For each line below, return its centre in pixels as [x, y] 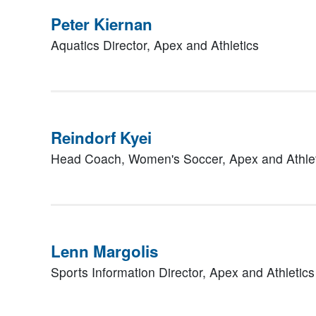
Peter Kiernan [102, 24]
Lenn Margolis [104, 251]
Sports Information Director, [130, 272]
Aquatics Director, [102, 45]
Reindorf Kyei [101, 138]
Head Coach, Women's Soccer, [140, 158]
